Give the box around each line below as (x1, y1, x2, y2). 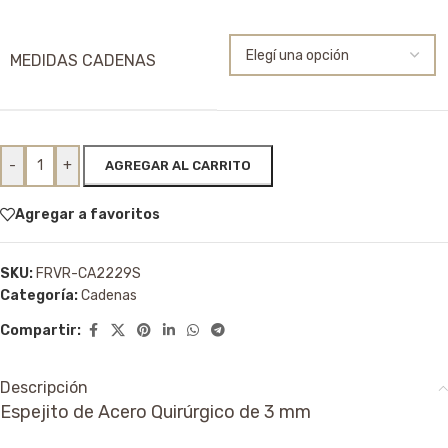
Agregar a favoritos (15, 205, 160, 223)
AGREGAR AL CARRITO (105, 158, 251, 174)
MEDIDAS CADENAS (10, 51, 156, 71)
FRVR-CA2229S (36, 265, 141, 283)
